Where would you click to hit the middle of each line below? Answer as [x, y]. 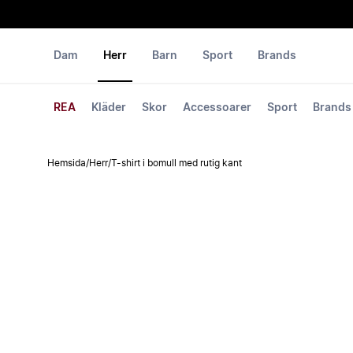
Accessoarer [217, 108]
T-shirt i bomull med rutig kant [176, 163]
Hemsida [67, 163]
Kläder [109, 108]
